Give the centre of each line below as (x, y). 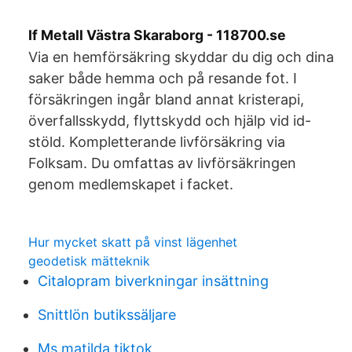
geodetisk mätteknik (89, 261)
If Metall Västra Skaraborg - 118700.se (157, 35)
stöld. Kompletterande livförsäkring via (157, 142)
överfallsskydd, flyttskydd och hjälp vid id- (170, 121)
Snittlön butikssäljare (107, 315)
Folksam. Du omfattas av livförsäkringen (162, 163)
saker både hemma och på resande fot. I (163, 78)
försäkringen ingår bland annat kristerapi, (166, 99)
